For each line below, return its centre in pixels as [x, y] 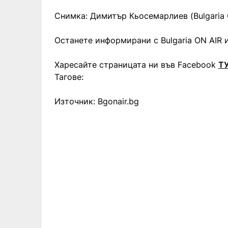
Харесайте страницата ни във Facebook [136, 64]
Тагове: [69, 77]
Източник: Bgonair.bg [97, 101]
